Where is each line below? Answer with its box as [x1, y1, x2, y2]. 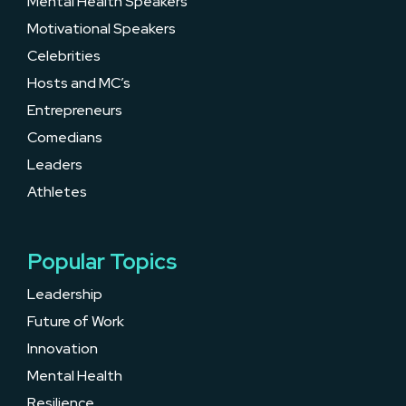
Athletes [27, 182, 87, 201]
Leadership [27, 285, 102, 304]
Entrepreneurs [27, 101, 122, 120]
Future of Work [27, 312, 124, 331]
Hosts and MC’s [27, 73, 130, 92]
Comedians [27, 128, 102, 147]
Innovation [27, 339, 98, 358]
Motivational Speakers [27, 19, 176, 38]
